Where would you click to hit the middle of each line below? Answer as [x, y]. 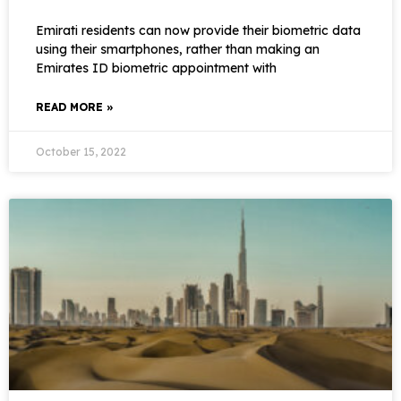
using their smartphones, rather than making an [178, 49]
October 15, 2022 [81, 152]
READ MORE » [75, 107]
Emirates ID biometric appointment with [156, 68]
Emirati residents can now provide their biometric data [198, 30]
